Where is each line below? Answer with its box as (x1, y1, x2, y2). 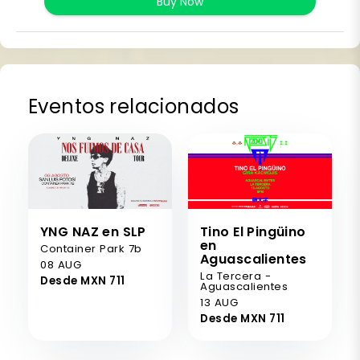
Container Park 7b (40, 241, 142, 257)
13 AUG (200, 295, 239, 311)
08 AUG (40, 257, 82, 273)
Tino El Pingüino (200, 223, 306, 242)
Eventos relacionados (28, 93, 239, 121)
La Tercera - (200, 268, 272, 284)
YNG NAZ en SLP (40, 223, 146, 242)
